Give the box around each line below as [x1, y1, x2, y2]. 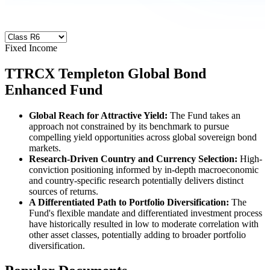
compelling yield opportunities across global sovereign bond [29, 131, 257, 142]
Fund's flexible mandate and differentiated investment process [29, 207, 262, 218]
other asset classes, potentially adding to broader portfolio [29, 229, 246, 240]
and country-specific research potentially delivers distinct [29, 175, 243, 186]
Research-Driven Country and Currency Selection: [29, 153, 237, 164]
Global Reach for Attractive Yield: [29, 110, 170, 121]
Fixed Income [5, 42, 57, 53]
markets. [29, 142, 61, 153]
